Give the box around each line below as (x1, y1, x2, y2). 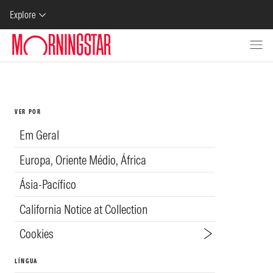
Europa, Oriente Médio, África (19, 152, 146, 168)
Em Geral (19, 127, 59, 143)
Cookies (19, 226, 54, 242)
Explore (10, 9, 37, 21)
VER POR (15, 108, 41, 116)
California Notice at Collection (19, 201, 147, 217)
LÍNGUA (15, 257, 38, 266)
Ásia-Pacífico (19, 177, 76, 193)
